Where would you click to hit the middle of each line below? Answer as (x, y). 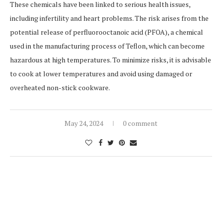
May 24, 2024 (84, 123)
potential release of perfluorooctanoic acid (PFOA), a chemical (107, 32)
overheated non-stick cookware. (60, 88)
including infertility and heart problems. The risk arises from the (109, 18)
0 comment (140, 123)
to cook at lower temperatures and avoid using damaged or (101, 74)
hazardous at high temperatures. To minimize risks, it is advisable (111, 60)
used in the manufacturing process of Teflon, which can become (107, 46)
